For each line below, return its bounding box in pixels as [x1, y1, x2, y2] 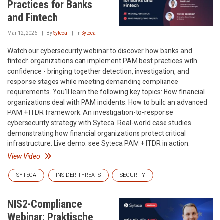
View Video [7, 152, 40, 161]
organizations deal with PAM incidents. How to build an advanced [7, 98, 207, 107]
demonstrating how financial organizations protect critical [7, 129, 186, 137]
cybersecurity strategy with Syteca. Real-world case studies [7, 119, 191, 127]
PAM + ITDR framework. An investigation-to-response [7, 109, 173, 117]
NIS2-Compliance [7, 198, 82, 211]
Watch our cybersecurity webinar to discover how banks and [7, 47, 192, 55]
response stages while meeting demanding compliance [7, 78, 178, 86]
